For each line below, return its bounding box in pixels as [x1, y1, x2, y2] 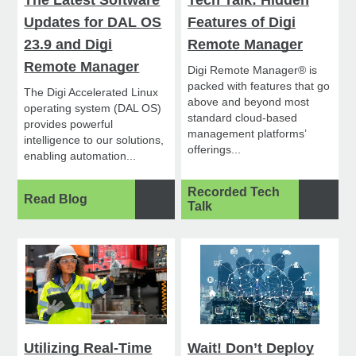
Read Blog [24, 192, 88, 207]
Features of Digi [188, 14, 296, 31]
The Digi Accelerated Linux [24, 86, 159, 99]
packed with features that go [188, 79, 331, 93]
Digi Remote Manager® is [188, 64, 318, 77]
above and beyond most [188, 95, 310, 109]
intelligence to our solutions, [24, 133, 164, 147]
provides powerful [24, 118, 114, 131]
